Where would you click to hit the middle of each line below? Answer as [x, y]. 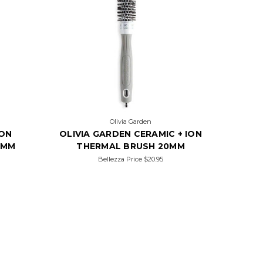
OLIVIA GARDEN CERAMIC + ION [131, 134]
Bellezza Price [121, 159]
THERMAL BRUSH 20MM [131, 146]
